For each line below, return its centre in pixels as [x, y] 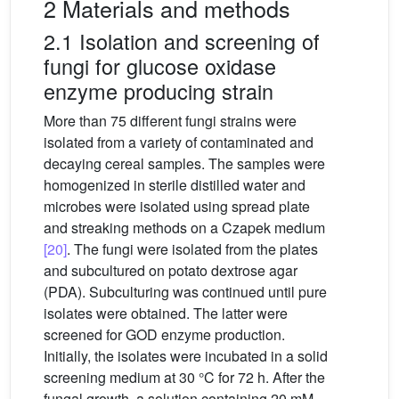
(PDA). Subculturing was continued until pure [185, 292]
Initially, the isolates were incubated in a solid [186, 356]
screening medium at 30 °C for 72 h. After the [184, 378]
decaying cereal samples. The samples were [184, 164]
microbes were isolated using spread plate [177, 207]
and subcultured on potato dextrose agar [171, 271]
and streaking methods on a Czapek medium [184, 228]
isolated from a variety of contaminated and [179, 142]
